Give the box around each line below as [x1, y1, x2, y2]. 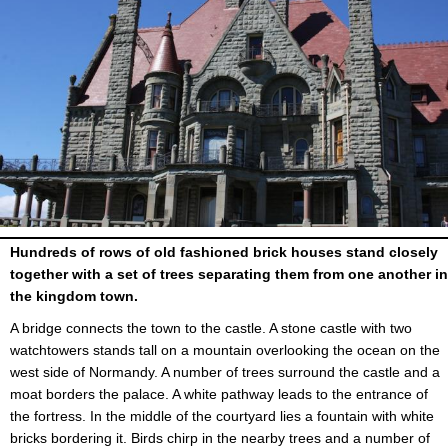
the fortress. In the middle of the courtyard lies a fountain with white [10, 408, 434, 425]
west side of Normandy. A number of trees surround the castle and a [10, 364, 440, 381]
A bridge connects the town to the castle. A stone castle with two [10, 320, 412, 337]
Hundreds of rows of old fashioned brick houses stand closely [10, 244, 438, 261]
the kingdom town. [10, 288, 138, 305]
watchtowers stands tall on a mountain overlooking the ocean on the [10, 342, 440, 359]
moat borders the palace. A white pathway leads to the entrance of [10, 386, 428, 403]
